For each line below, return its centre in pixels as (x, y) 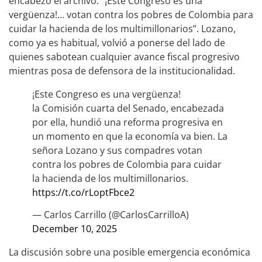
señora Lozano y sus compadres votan (117, 150)
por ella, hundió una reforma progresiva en (127, 122)
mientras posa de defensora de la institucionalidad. (122, 70)
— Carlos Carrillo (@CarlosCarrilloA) (111, 215)
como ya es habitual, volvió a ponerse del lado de (117, 42)
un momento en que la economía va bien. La (130, 136)
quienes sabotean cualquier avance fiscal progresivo (124, 56)
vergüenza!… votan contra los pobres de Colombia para (131, 14)
